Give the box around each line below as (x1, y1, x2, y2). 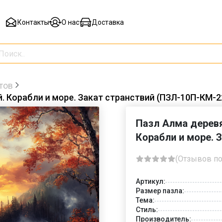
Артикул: (136, 177, 166, 185)
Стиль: (136, 205, 158, 214)
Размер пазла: (136, 186, 184, 195)
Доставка (91, 18, 124, 26)
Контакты (17, 18, 49, 26)
